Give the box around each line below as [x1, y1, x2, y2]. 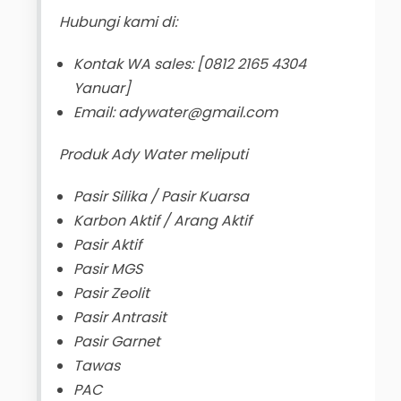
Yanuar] [73, 78, 131, 99]
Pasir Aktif [73, 235, 141, 256]
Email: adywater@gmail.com [73, 102, 277, 124]
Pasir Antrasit [73, 307, 166, 328]
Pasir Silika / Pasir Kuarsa [73, 186, 249, 208]
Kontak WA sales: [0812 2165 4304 [73, 54, 306, 75]
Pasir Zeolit [73, 283, 149, 304]
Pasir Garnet [73, 331, 160, 353]
